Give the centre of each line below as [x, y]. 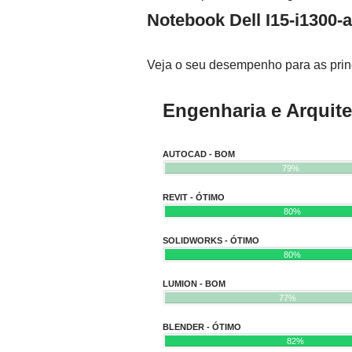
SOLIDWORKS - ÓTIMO [211, 241]
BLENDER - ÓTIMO [202, 327]
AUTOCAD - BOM [199, 154]
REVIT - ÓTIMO [194, 198]
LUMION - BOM [194, 284]
